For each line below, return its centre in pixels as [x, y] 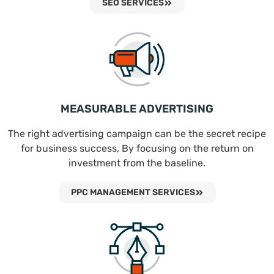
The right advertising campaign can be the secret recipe [137, 134]
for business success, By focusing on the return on [137, 149]
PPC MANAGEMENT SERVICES [133, 193]
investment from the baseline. [137, 163]
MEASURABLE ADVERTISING [137, 109]
